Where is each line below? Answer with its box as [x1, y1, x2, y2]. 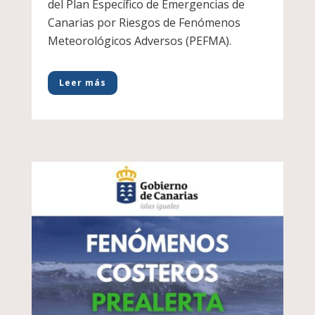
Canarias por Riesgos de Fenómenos [47, 15, 240, 31]
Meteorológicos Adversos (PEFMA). [47, 33, 231, 49]
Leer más [58, 77, 106, 89]
